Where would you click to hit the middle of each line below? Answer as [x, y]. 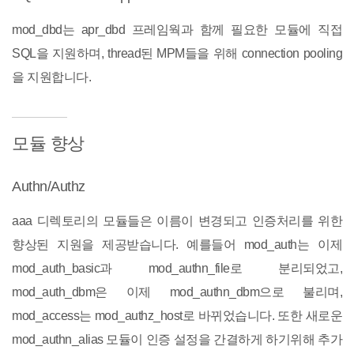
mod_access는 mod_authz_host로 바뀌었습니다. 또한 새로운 [177, 316]
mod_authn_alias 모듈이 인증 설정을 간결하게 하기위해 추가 [177, 339]
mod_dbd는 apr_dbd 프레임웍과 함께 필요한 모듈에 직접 [177, 30]
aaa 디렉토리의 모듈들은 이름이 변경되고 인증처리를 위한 [177, 221]
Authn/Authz [49, 186]
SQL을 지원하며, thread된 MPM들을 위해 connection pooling [177, 53]
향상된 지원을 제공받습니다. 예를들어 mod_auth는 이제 [177, 245]
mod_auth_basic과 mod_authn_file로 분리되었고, [177, 268]
